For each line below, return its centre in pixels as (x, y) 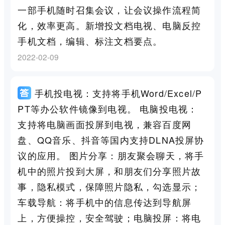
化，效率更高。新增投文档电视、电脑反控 (109, 25)
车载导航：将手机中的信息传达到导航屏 (104, 202)
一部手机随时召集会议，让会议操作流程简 (109, 10)
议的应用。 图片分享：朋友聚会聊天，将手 (111, 155)
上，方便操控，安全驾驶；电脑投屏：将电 (109, 217)
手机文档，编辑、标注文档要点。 (90, 41)
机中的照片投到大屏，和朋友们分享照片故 (109, 171)
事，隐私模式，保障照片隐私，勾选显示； (109, 186)
